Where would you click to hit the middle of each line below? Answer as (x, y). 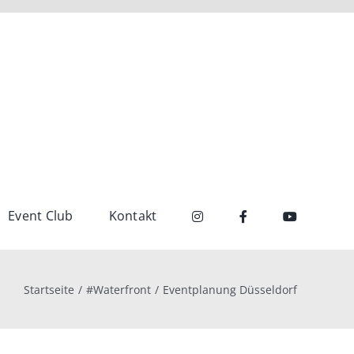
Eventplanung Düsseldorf (230, 289)
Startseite (49, 289)
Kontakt (133, 216)
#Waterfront (119, 289)
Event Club (41, 216)
